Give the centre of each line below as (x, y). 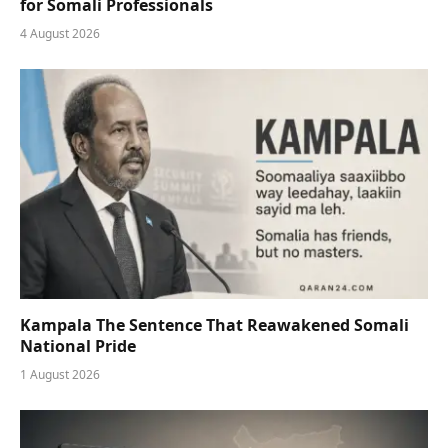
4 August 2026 (60, 34)
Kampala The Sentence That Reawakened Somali (214, 324)
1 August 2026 (60, 374)
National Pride (78, 345)
